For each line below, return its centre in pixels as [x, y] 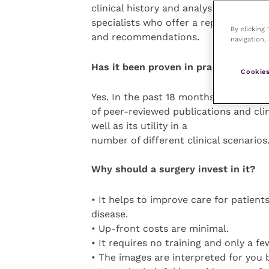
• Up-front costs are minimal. [160, 228]
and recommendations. [145, 37]
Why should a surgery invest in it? [173, 169]
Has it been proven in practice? [165, 67]
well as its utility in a [139, 126]
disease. [109, 214]
